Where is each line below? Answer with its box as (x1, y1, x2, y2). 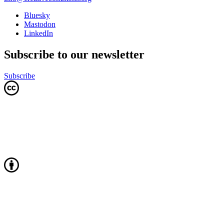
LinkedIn (24, 28, 53, 37)
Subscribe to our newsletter (4, 47, 144, 61)
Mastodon (24, 19, 55, 28)
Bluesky (24, 10, 50, 19)
